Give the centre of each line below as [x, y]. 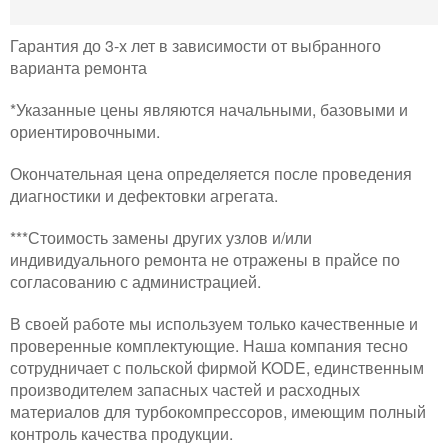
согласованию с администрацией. [135, 281]
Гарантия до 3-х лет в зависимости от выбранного [195, 45]
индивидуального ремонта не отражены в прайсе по [205, 259]
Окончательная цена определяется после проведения [211, 173]
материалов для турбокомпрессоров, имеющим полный [218, 411]
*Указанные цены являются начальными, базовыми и [209, 109]
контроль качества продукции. [121, 433]
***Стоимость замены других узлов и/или [161, 237]
